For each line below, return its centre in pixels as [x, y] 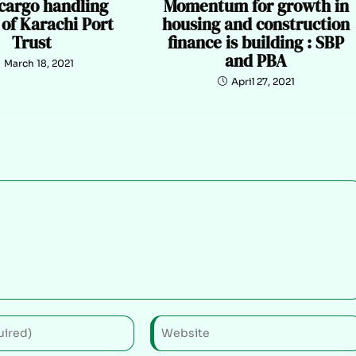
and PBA [256, 60]
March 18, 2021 [39, 63]
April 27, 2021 [263, 81]
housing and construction [256, 24]
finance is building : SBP [256, 42]
